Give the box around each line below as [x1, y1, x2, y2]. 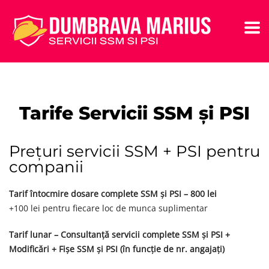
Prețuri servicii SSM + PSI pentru [9, 142, 260, 161]
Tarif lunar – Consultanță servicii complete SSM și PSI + [9, 229, 230, 240]
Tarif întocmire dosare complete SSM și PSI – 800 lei [9, 188, 217, 199]
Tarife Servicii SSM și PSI [19, 102, 250, 124]
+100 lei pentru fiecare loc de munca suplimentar [9, 202, 208, 214]
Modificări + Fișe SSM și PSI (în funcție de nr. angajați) [9, 243, 225, 255]
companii [9, 157, 83, 177]
